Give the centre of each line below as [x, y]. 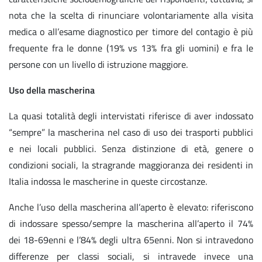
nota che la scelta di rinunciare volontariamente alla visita [131, 15]
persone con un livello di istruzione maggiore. [98, 65]
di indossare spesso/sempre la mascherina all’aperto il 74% [131, 224]
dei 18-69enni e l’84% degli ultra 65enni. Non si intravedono [131, 240]
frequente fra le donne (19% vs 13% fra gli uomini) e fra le [131, 48]
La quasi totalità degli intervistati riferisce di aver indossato [131, 116]
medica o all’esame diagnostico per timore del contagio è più [131, 32]
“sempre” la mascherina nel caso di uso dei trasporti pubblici [131, 132]
